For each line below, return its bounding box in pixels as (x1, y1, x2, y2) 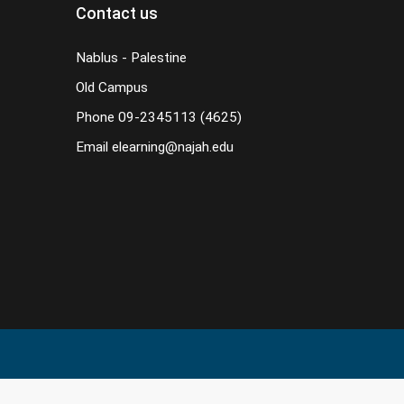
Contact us (75, 4, 158, 23)
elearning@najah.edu (111, 139, 234, 155)
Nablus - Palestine (75, 50, 187, 66)
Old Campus (75, 79, 148, 96)
